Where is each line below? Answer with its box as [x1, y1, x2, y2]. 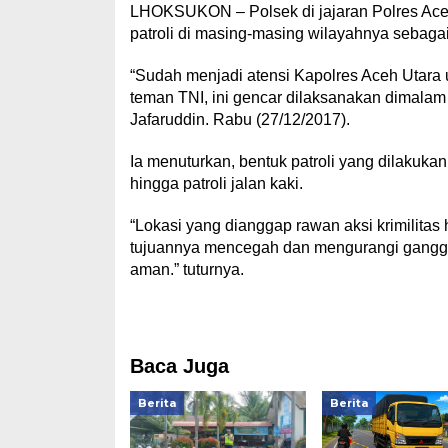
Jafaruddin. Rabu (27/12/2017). [129, 111, 350, 128]
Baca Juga [129, 355, 229, 377]
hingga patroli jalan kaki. [129, 175, 303, 192]
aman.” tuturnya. [129, 261, 244, 278]
